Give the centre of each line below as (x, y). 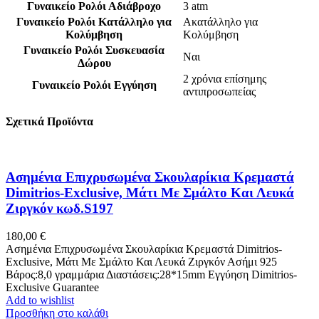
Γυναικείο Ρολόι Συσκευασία (94, 50)
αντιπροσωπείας (219, 91)
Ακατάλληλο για (220, 22)
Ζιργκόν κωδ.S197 (59, 209)
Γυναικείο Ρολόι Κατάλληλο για (94, 22)
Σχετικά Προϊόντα (49, 122)
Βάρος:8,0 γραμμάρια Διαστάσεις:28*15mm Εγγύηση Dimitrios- (151, 274)
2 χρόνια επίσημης (225, 79)
